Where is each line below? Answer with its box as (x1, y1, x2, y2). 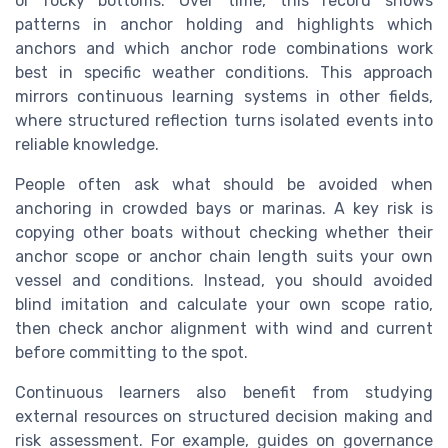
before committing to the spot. (15, 342, 248, 362)
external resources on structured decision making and (15, 406, 433, 426)
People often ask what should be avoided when (15, 174, 433, 194)
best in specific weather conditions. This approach (15, 62, 433, 82)
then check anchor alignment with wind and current (15, 318, 433, 338)
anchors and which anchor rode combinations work (15, 38, 433, 58)
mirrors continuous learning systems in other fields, (15, 86, 433, 106)
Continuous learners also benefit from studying (15, 382, 433, 402)
